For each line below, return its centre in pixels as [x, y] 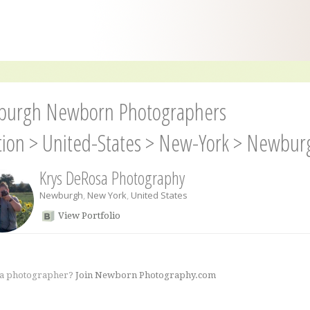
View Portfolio [89, 216]
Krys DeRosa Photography [112, 178]
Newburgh [61, 195]
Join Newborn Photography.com [145, 275]
